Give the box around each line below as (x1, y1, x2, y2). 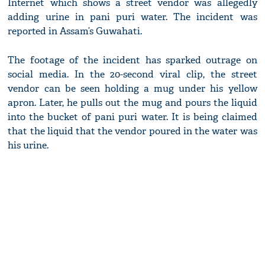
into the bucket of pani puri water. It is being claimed (8, 111, 257, 124)
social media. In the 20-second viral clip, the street (8, 68, 257, 81)
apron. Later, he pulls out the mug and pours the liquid (8, 96, 257, 109)
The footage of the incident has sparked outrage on (8, 54, 257, 67)
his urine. (8, 139, 49, 152)
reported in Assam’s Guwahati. (8, 25, 143, 38)
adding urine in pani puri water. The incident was (8, 11, 257, 24)
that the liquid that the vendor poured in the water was (8, 125, 257, 138)
